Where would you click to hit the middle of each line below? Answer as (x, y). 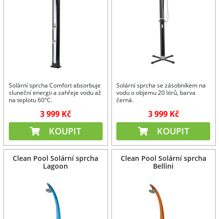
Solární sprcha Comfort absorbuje (55, 86)
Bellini (164, 166)
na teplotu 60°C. (30, 100)
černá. (125, 100)
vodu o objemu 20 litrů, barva (156, 93)
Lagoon (56, 166)
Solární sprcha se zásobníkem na (161, 86)
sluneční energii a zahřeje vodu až (55, 93)
